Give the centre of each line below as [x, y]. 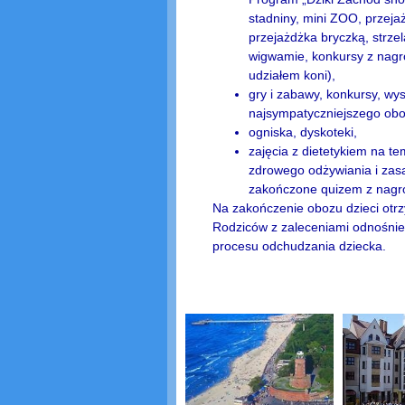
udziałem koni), [292, 75]
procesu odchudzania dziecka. [299, 245]
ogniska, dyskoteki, [302, 132]
